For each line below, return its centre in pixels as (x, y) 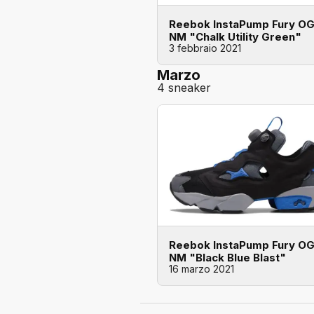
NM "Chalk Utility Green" (235, 36)
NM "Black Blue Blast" (227, 257)
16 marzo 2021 (202, 268)
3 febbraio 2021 (205, 48)
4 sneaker (184, 87)
